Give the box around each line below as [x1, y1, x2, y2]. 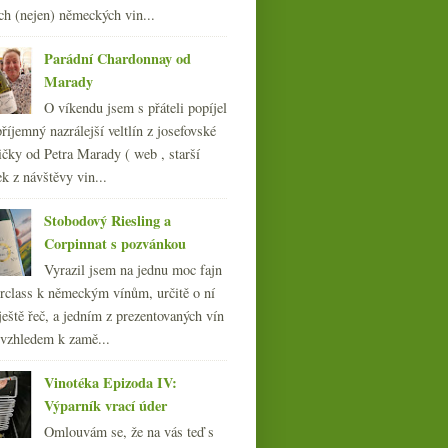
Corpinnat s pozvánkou [44, 233, 186, 255]
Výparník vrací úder [44, 395, 167, 417]
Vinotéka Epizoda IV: [44, 372, 177, 394]
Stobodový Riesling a [44, 210, 171, 232]
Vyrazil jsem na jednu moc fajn [44, 260, 222, 280]
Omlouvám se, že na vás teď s [44, 422, 214, 442]
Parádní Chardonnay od [44, 48, 191, 70]
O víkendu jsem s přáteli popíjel [44, 98, 227, 118]
